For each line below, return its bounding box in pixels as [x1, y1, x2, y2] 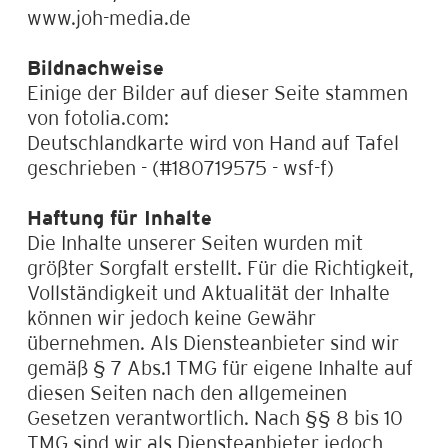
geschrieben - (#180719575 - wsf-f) [26, 155, 334, 179]
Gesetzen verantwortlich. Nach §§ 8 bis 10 [26, 405, 403, 429]
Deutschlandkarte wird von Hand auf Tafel [26, 130, 399, 154]
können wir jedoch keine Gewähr [26, 305, 316, 329]
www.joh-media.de [26, 5, 191, 29]
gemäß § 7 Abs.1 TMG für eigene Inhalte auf [26, 355, 413, 379]
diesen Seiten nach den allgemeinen [26, 380, 347, 404]
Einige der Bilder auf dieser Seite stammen [26, 80, 408, 104]
